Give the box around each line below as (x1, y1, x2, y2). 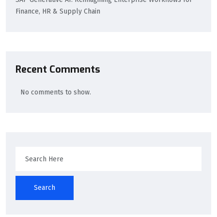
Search (34, 184, 55, 192)
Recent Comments (15, 63, 100, 77)
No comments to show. (20, 88, 91, 97)
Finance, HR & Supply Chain (15, 7, 100, 15)
